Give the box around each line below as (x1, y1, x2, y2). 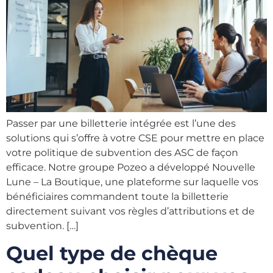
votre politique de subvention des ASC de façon (6, 146, 238, 158)
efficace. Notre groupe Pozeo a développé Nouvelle (6, 161, 255, 173)
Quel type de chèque (6, 241, 218, 265)
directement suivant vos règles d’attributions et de (6, 205, 255, 217)
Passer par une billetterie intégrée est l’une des (6, 117, 236, 129)
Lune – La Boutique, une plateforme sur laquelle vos (6, 175, 258, 188)
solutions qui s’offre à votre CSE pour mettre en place (6, 132, 264, 144)
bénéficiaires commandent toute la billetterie (6, 190, 229, 202)
